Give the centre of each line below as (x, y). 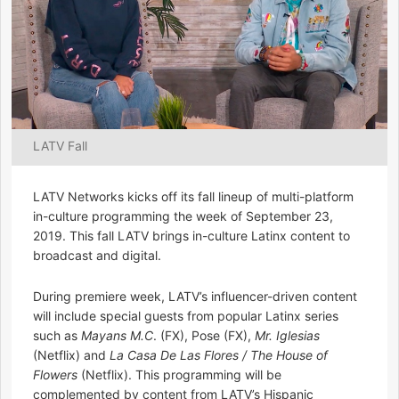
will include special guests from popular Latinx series (186, 316)
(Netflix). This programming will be (179, 375)
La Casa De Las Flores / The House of (219, 355)
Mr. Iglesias (287, 336)
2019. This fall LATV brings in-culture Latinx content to (191, 236)
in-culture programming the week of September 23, (183, 216)
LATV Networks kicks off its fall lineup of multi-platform (193, 197)
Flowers (55, 375)
